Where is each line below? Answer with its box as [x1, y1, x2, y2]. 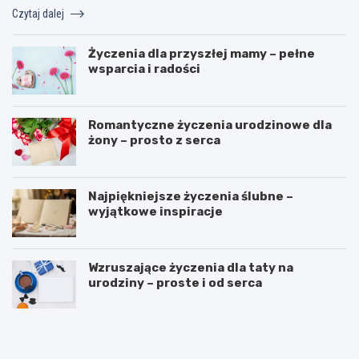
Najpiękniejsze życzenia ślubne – [88, 188, 293, 204]
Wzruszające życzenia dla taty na [88, 260, 293, 275]
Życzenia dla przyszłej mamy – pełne [88, 46, 315, 61]
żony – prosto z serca [88, 132, 220, 147]
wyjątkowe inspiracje [88, 204, 223, 219]
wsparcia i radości [88, 61, 200, 76]
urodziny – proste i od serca [88, 275, 262, 290]
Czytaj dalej [12, 6, 67, 20]
